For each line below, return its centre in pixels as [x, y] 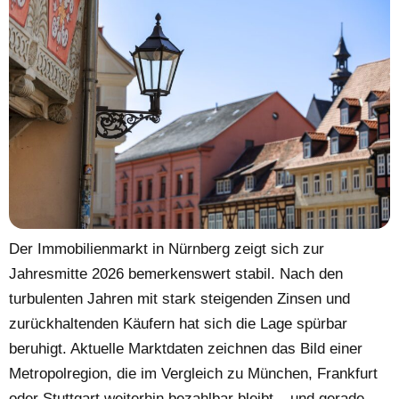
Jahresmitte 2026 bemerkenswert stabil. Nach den [176, 274]
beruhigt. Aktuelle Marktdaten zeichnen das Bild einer [186, 349]
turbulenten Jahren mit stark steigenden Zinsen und [179, 299]
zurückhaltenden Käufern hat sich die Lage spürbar [178, 324]
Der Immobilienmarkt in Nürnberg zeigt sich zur [167, 249]
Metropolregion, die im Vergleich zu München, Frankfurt [193, 374]
